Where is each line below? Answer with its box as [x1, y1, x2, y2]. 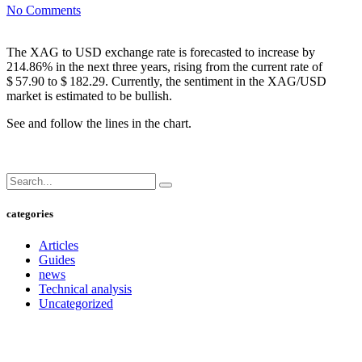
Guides [39, 253, 75, 267]
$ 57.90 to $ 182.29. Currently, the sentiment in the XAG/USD [6, 74, 326, 88]
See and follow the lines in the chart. [6, 116, 192, 130]
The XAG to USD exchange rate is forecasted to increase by [6, 44, 315, 59]
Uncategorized [39, 297, 113, 311]
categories [6, 208, 53, 221]
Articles [39, 238, 78, 253]
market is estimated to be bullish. [6, 88, 172, 103]
